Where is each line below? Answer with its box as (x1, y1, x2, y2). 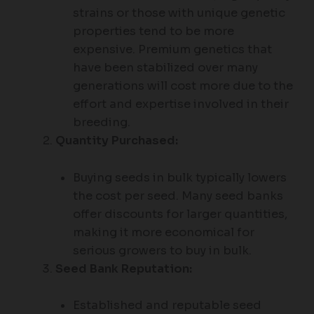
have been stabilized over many (72, 60, 258, 76)
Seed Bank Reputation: (55, 261, 193, 276)
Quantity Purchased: (55, 133, 179, 149)
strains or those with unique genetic (72, 6, 285, 21)
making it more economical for (72, 224, 254, 240)
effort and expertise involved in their (72, 97, 289, 112)
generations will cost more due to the (72, 78, 293, 94)
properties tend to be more (72, 24, 234, 39)
